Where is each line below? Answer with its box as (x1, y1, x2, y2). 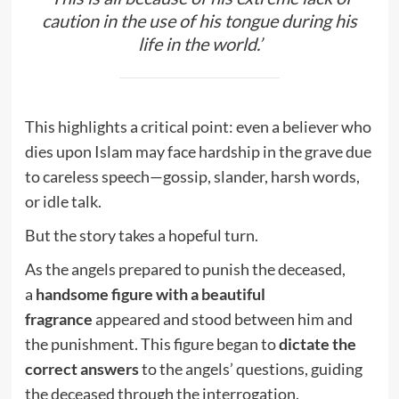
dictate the (278, 334, 356, 354)
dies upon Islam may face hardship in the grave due (24, 142, 371, 162)
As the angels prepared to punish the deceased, (24, 259, 346, 280)
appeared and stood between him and (92, 309, 353, 330)
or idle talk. (24, 191, 102, 212)
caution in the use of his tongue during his (42, 9, 357, 31)
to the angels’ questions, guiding (138, 359, 362, 379)
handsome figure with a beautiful (35, 284, 265, 305)
